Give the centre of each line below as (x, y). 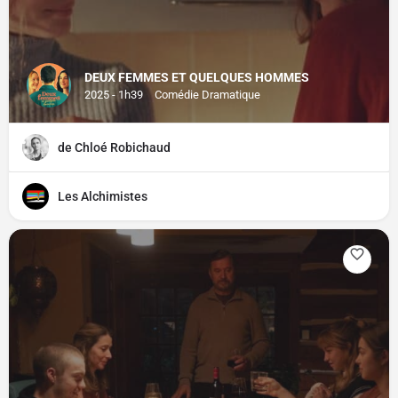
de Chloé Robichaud (114, 147)
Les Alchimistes (103, 196)
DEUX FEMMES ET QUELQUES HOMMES (197, 77)
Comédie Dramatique (207, 95)
